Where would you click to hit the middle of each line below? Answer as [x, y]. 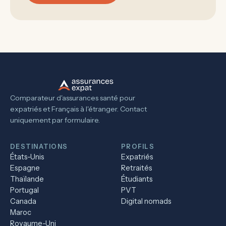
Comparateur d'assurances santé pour [73, 98]
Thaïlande [27, 179]
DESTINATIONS [39, 147]
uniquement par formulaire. [55, 120]
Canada [23, 201]
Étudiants [137, 179]
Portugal [24, 190]
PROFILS [138, 147]
